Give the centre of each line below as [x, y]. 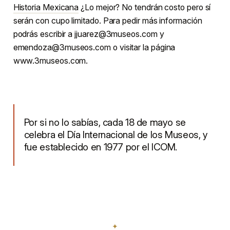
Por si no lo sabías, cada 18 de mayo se [105, 122]
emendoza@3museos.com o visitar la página [94, 47]
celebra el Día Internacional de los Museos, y [116, 135]
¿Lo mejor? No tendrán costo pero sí [145, 7]
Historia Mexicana [46, 7]
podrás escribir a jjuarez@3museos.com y [89, 34]
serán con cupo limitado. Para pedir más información [108, 20]
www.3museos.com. [51, 60]
